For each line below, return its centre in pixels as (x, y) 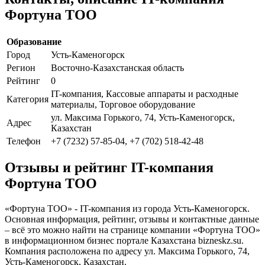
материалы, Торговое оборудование (123, 104)
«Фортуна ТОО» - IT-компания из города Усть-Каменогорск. (127, 209)
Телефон (24, 141)
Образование (34, 41)
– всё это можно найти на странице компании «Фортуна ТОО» (132, 230)
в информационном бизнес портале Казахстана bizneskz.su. (124, 241)
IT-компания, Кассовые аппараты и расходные (145, 93)
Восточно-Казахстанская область (117, 67)
